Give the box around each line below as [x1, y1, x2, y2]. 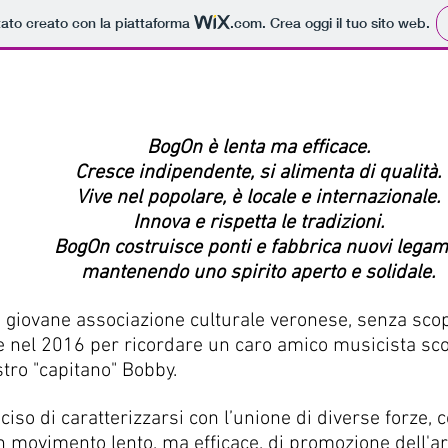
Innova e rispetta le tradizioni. [132, 211, 384, 235]
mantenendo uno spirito [81, 261, 290, 285]
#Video [336, 58, 387, 78]
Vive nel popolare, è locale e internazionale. [76, 186, 440, 210]
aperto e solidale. [290, 261, 435, 285]
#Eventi [252, 58, 306, 78]
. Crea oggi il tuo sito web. [261, 14, 430, 33]
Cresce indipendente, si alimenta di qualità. [75, 161, 441, 185]
